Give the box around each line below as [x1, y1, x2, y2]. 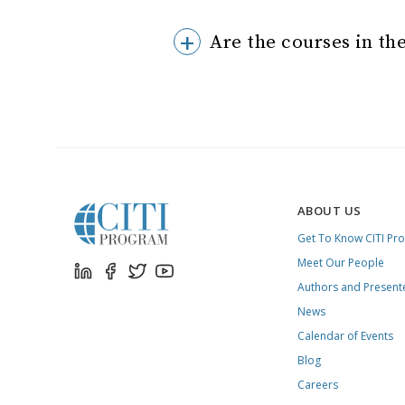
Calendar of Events [297, 328, 393, 344]
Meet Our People [297, 255, 384, 270]
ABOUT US [297, 202, 362, 219]
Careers [297, 377, 338, 392]
